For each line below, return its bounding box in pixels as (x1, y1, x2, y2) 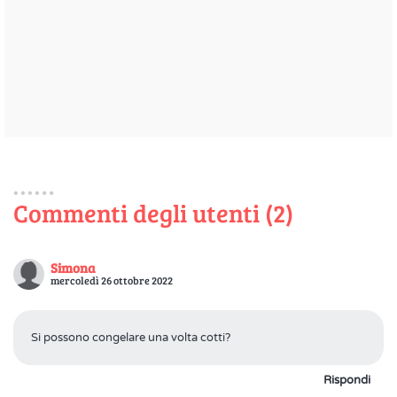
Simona (51, 258, 96, 276)
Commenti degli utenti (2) (13, 195, 293, 230)
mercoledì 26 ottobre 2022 (51, 272, 173, 287)
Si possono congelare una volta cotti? (31, 330, 230, 345)
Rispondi (323, 372, 370, 387)
